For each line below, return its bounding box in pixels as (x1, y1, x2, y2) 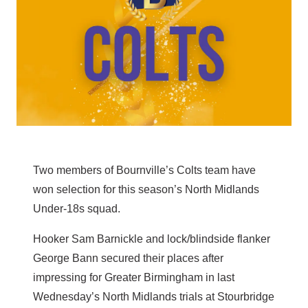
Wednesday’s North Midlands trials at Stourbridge (33, 291, 274, 303)
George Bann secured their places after (33, 252, 223, 265)
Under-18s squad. (33, 203, 120, 215)
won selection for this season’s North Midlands (33, 184, 259, 196)
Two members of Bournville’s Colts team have (33, 164, 256, 177)
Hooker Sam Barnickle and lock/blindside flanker (33, 233, 270, 245)
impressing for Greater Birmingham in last (33, 272, 234, 284)
